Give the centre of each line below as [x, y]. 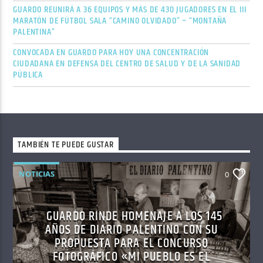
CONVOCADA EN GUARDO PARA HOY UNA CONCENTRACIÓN [111, 52]
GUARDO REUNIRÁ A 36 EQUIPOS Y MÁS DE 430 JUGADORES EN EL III [130, 9]
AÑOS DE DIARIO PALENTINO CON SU [131, 230]
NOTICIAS [37, 173]
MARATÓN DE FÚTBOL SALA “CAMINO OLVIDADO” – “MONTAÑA [120, 21]
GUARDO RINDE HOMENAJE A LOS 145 [134, 216]
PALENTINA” [34, 32]
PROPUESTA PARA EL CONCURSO [131, 243]
